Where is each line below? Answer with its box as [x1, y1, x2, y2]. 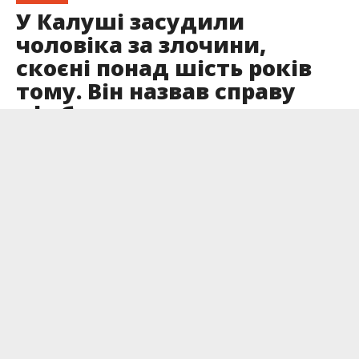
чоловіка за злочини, [15, 30, 266, 60]
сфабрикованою [15, 99, 208, 130]
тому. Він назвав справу [15, 76, 296, 107]
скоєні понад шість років [15, 53, 312, 83]
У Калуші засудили [15, 6, 244, 37]
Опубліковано [15, 137, 85, 152]
